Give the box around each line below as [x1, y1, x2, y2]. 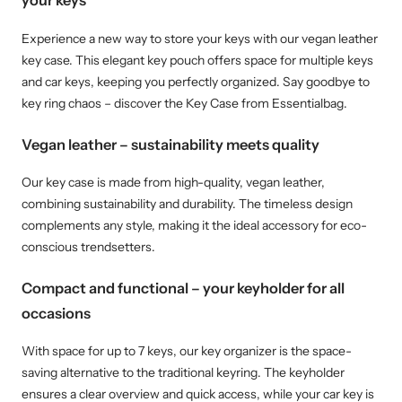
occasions [22, 303, 91, 322]
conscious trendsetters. [22, 238, 155, 255]
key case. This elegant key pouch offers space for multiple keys [22, 51, 373, 68]
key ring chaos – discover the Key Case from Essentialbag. [22, 94, 347, 111]
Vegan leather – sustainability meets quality [22, 135, 319, 153]
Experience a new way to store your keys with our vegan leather [22, 30, 378, 47]
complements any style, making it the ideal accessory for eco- [22, 216, 367, 233]
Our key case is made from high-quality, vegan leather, [22, 173, 325, 190]
